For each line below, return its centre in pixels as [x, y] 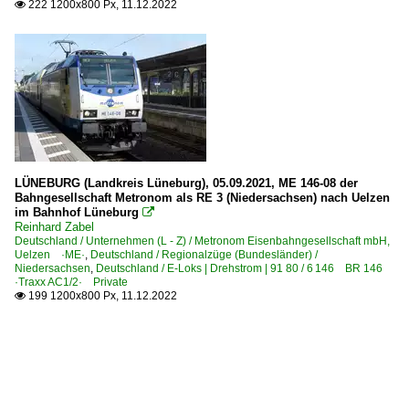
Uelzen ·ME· [50, 254]
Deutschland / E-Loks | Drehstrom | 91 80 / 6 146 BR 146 [245, 268]
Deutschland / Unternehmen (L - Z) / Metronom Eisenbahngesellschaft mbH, [202, 241]
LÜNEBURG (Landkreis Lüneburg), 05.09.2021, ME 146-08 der [186, 183]
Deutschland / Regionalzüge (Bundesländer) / [204, 254]
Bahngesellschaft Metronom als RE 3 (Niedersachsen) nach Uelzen [202, 197]
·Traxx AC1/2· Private [71, 282]
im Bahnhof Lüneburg [77, 212]
